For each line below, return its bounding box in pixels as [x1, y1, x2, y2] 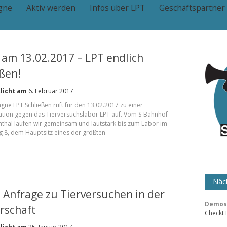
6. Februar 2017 [27, 87, 73, 95]
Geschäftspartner [159, 2, 225, 13]
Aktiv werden [26, 2, 75, 13]
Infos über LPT [90, 2, 145, 13]
